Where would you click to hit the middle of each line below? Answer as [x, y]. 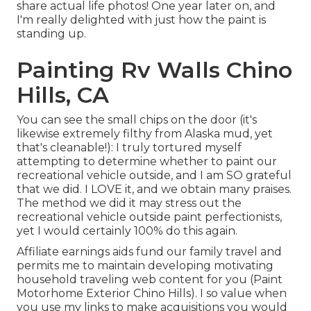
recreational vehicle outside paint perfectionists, [149, 217]
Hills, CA [63, 95]
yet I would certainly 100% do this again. [127, 231]
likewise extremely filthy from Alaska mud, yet [145, 134]
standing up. [51, 34]
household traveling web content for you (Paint [150, 280]
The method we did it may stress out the [129, 203]
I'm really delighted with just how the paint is [141, 20]
